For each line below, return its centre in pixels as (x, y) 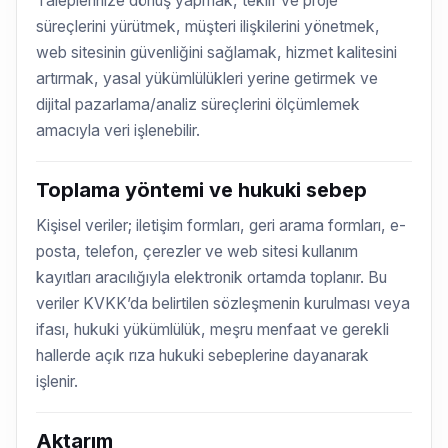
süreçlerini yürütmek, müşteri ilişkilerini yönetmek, (208, 26)
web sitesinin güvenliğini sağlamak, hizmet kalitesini (217, 52)
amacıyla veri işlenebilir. (118, 130)
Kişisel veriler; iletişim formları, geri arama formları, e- (221, 225)
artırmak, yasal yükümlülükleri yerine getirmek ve (207, 78)
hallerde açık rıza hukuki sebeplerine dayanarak (203, 355)
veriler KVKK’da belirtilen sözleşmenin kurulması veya (223, 303)
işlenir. (57, 381)
